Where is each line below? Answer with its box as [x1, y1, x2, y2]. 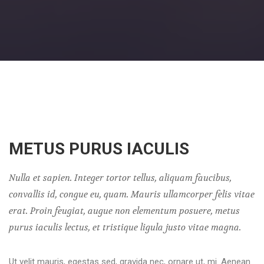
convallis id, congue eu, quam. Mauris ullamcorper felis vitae [9, 189, 255, 200]
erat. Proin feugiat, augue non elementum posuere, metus [9, 205, 240, 217]
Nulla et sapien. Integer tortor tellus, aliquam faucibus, [9, 172, 232, 184]
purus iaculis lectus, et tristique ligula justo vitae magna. [9, 222, 241, 233]
